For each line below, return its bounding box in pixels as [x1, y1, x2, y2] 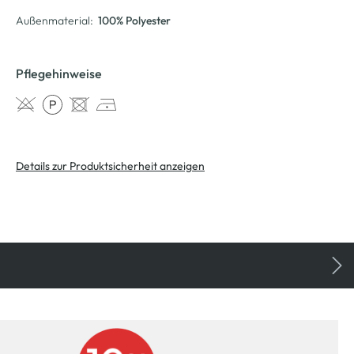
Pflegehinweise [16, 66, 102, 81]
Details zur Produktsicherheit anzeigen [16, 159, 205, 173]
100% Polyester [98, 13, 171, 28]
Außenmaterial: [16, 13, 93, 28]
